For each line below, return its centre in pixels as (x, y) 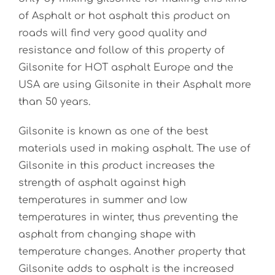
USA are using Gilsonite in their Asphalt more (135, 85)
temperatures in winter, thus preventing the (128, 217)
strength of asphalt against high (102, 183)
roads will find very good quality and (113, 33)
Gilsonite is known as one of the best (113, 131)
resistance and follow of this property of (122, 50)
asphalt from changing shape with (107, 234)
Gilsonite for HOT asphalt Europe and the (126, 68)
